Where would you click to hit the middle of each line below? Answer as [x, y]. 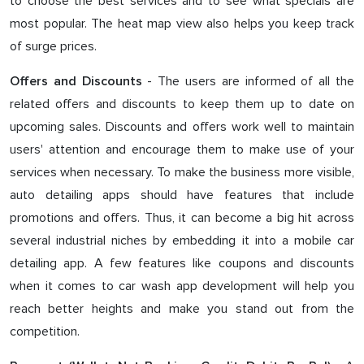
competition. [45, 331]
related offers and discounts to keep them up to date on [182, 104]
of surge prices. [53, 46]
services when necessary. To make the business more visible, [182, 172]
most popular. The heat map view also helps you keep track [182, 24]
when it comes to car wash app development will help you [182, 286]
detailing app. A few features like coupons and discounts [182, 263]
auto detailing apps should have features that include [182, 195]
